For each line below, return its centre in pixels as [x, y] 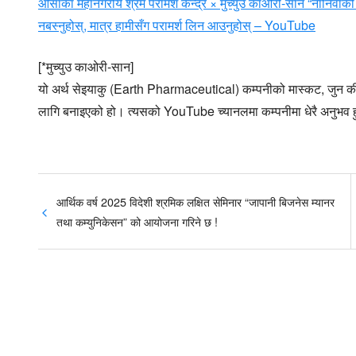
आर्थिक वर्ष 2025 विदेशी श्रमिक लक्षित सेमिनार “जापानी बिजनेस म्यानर [196, 202]
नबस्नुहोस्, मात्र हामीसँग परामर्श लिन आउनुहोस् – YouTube [177, 25]
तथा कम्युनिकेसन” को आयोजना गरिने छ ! [137, 222]
